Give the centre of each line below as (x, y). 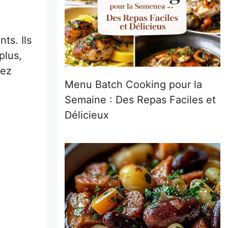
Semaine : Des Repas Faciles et (140, 100)
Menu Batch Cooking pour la (133, 84)
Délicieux (87, 115)
